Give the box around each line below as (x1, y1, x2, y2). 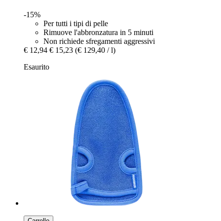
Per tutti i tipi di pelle (43, 19, 108, 28)
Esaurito (24, 62, 49, 71)
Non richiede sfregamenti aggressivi (43, 37, 155, 45)
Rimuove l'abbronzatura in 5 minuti (43, 28, 153, 37)
